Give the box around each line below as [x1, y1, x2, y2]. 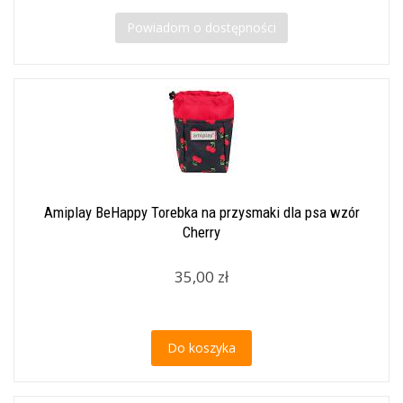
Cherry [183, 223, 220, 241]
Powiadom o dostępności [127, 19, 276, 36]
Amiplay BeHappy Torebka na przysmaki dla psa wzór [43, 203, 360, 221]
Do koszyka [167, 339, 236, 356]
